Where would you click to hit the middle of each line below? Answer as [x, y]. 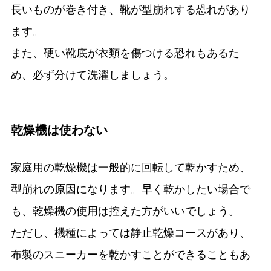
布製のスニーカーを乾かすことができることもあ [130, 255]
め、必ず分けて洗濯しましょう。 [92, 75]
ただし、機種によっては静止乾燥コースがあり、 [130, 233]
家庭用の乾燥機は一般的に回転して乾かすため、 [130, 168]
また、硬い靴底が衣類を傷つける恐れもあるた [125, 53]
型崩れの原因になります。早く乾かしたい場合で [130, 189]
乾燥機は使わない [59, 130]
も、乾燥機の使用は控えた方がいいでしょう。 [125, 211]
